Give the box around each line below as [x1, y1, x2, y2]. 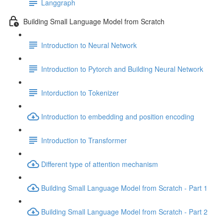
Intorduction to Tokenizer [41, 87, 119, 98]
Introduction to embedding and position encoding [41, 111, 194, 121]
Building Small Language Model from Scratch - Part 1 [41, 182, 208, 193]
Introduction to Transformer [41, 135, 127, 145]
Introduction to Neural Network [41, 40, 137, 50]
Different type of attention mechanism [41, 159, 158, 169]
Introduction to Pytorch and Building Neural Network [41, 63, 203, 74]
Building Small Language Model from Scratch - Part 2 [41, 206, 208, 217]
